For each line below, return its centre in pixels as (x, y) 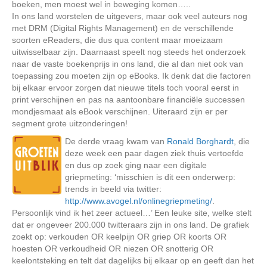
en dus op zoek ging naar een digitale (136, 165)
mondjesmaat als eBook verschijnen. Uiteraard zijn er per (120, 111)
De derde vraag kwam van (116, 141)
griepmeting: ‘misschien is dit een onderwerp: (150, 177)
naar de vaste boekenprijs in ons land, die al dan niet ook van (128, 64)
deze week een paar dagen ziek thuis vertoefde (154, 153)
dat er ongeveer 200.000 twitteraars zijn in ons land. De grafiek (131, 225)
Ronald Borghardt (200, 141)
